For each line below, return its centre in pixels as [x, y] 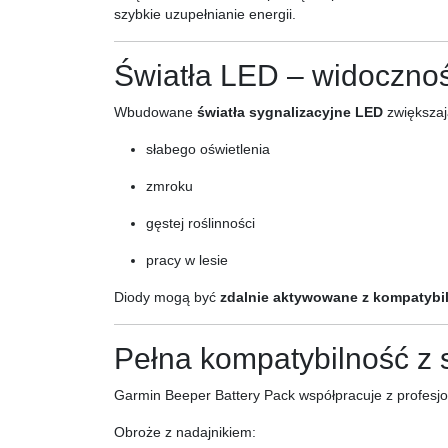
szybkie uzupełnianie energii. [205, 14]
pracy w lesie [187, 260]
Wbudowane [155, 112]
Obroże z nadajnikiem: [185, 432]
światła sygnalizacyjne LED [290, 112]
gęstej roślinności [200, 223]
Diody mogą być [167, 297]
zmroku [169, 186]
